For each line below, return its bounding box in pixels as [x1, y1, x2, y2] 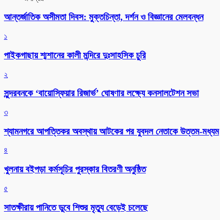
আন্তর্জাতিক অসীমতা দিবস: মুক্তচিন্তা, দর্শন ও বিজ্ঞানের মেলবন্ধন [4, 12, 203, 23]
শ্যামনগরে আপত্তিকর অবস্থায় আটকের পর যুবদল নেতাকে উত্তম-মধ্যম [4, 126, 219, 137]
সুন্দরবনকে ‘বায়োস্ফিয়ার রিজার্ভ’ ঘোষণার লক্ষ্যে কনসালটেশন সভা [4, 88, 199, 99]
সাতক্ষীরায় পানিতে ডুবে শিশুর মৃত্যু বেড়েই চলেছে [4, 202, 148, 213]
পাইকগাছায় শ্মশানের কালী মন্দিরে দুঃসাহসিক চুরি [4, 50, 146, 60]
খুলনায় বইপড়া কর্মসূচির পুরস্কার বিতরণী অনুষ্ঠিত [4, 164, 146, 175]
